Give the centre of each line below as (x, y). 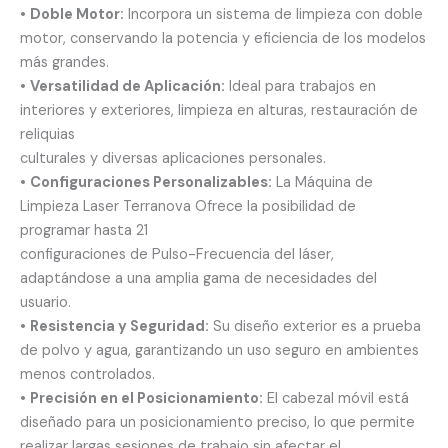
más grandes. (64, 63)
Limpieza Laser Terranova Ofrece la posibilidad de (188, 207)
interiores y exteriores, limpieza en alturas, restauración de (219, 111)
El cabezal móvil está (336, 399)
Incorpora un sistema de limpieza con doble (273, 15)
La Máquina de (322, 183)
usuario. (45, 303)
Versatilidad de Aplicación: (127, 87)
